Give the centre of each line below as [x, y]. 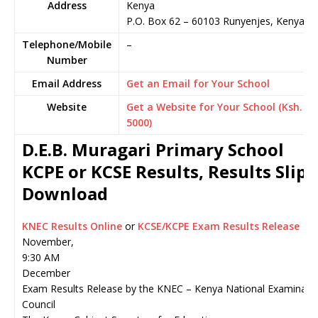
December [46, 273]
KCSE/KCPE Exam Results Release [219, 226]
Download [65, 193]
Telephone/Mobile [67, 44]
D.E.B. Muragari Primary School [153, 149]
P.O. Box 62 [153, 21]
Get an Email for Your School [198, 83]
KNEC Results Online [73, 226]
